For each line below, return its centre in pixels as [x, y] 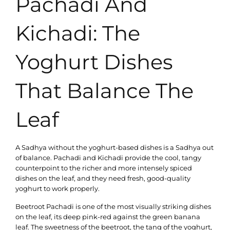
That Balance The [104, 91]
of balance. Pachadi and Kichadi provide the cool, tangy [108, 158]
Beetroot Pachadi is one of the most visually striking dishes [113, 206]
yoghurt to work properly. [57, 189]
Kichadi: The [78, 33]
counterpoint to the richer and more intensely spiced [104, 168]
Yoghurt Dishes [94, 62]
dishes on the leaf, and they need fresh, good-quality [103, 178]
